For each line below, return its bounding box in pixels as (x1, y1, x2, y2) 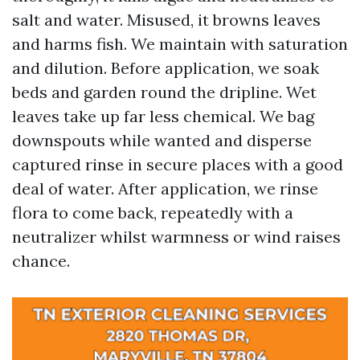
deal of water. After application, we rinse (12, 178, 318, 198)
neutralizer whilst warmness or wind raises (12, 227, 341, 247)
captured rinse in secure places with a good (12, 154, 343, 174)
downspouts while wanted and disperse (12, 130, 312, 150)
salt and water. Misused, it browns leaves (12, 10, 321, 30)
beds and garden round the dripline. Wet (12, 82, 317, 102)
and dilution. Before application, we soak (12, 58, 319, 78)
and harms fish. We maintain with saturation (12, 34, 348, 54)
